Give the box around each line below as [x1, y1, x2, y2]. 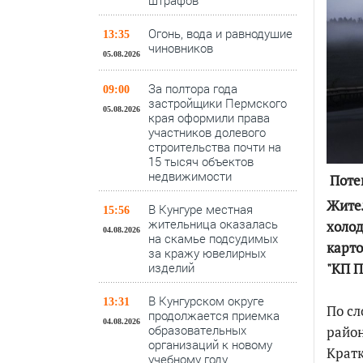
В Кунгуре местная [148, 201, 253, 217]
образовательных [148, 322, 246, 338]
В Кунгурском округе [148, 293, 264, 309]
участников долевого [148, 124, 266, 140]
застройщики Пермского [148, 95, 287, 111]
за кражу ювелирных [148, 245, 266, 261]
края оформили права [148, 109, 270, 126]
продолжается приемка [148, 307, 280, 323]
